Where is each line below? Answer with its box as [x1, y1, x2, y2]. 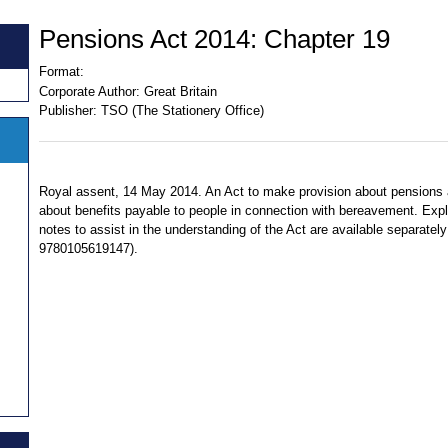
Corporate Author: [39, 83, 140, 99]
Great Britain [143, 83, 217, 99]
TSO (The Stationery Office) [100, 103, 264, 119]
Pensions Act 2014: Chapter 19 [39, 23, 390, 54]
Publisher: [39, 103, 97, 119]
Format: [39, 64, 84, 80]
